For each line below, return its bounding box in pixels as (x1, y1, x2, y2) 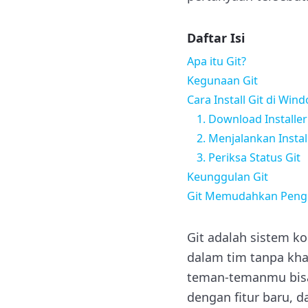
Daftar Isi (187, 30, 245, 46)
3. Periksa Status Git (197, 150, 300, 165)
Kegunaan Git (187, 73, 258, 88)
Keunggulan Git (187, 169, 268, 184)
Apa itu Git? (187, 54, 246, 69)
